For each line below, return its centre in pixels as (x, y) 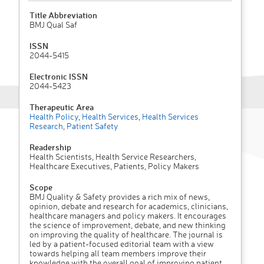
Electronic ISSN (59, 77)
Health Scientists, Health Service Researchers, (113, 157)
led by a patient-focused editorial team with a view (122, 244)
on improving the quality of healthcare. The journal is (126, 235)
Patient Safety (92, 126)
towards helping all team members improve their (118, 253)
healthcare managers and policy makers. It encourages (128, 216)
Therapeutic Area (62, 107)
